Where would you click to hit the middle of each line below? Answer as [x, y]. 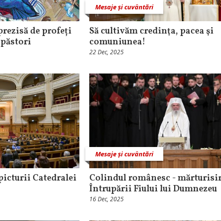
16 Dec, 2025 [107, 199]
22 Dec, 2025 [107, 52]
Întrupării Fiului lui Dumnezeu [153, 189]
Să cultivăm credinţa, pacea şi [151, 32]
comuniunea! [117, 42]
